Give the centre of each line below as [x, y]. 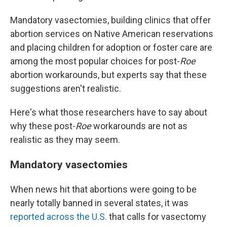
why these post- [43, 126]
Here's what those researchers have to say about [109, 112]
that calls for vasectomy [157, 217]
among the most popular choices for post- [95, 61]
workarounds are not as [140, 126]
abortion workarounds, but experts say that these [108, 75]
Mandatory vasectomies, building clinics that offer [110, 20]
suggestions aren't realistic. [66, 89]
